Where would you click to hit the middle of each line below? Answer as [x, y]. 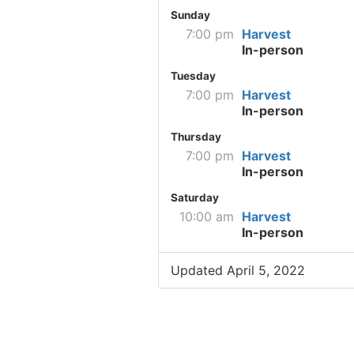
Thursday [196, 137]
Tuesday [193, 76]
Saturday [194, 198]
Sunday [190, 15]
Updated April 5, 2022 [237, 271]
